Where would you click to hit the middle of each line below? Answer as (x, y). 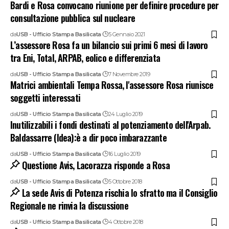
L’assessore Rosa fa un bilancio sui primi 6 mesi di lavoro (109, 45)
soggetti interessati (45, 98)
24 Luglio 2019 (125, 114)
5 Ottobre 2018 (125, 182)
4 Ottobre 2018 (125, 222)
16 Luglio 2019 (124, 154)
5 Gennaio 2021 (127, 35)
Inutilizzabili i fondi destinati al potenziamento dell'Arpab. (110, 125)
